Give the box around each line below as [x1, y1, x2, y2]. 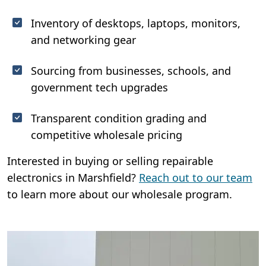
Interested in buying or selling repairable [7, 154, 213, 169]
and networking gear [31, 33, 136, 47]
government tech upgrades [31, 80, 168, 95]
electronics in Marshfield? [7, 170, 139, 185]
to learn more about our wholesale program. [7, 187, 232, 202]
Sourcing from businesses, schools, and [31, 64, 231, 78]
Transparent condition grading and [31, 111, 207, 126]
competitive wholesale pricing [31, 128, 182, 142]
